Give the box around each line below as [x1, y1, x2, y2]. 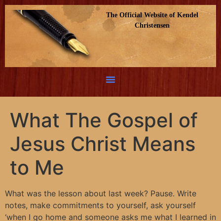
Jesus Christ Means [10, 131, 195, 156]
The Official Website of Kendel [106, 11, 198, 19]
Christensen [134, 22, 170, 29]
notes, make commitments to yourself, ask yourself [5, 200, 196, 210]
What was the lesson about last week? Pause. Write [5, 188, 196, 198]
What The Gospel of [10, 108, 198, 132]
